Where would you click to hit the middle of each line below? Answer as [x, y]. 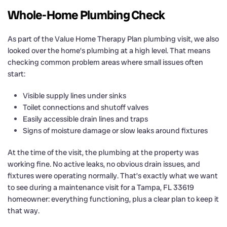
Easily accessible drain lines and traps [85, 119]
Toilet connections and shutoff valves [86, 107]
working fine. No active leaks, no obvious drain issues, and [104, 164]
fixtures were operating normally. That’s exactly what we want [113, 176]
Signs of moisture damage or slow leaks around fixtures [115, 130]
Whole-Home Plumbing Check [86, 15]
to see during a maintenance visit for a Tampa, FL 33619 [101, 187]
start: [16, 74]
